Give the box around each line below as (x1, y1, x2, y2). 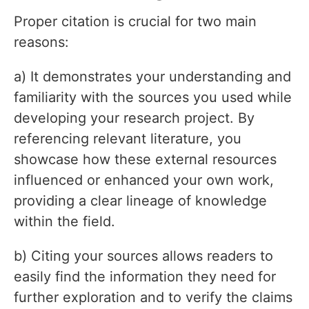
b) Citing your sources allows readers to (14, 248, 273, 265)
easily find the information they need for (14, 268, 276, 286)
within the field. (14, 213, 115, 230)
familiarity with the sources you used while (14, 89, 292, 106)
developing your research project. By (14, 110, 255, 127)
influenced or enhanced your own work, (14, 172, 274, 189)
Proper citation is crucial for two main (14, 13, 257, 30)
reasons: (14, 34, 69, 51)
